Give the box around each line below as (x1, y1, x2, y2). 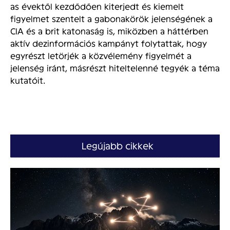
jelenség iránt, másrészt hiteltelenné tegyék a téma (10, 63, 220, 73)
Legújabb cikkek (82, 140, 154, 151)
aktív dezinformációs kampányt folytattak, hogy (10, 38, 207, 48)
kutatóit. (10, 75, 45, 85)
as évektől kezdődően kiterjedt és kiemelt (10, 1, 184, 11)
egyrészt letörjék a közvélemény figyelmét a (10, 50, 191, 61)
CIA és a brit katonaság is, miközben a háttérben (10, 26, 208, 36)
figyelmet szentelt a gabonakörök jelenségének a (10, 13, 213, 24)
